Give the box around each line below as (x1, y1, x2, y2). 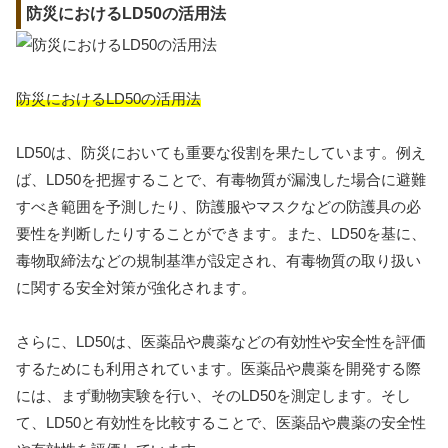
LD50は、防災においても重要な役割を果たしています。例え (16, 143, 426, 161)
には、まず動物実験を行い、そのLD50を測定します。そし (16, 386, 411, 404)
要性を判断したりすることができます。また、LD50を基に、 (16, 224, 426, 242)
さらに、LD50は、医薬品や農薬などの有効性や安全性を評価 (16, 332, 426, 350)
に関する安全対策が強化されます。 (16, 278, 256, 296)
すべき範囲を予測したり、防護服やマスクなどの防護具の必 (16, 197, 421, 215)
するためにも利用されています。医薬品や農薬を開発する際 (16, 359, 421, 377)
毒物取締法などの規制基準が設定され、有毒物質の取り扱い (16, 251, 421, 269)
